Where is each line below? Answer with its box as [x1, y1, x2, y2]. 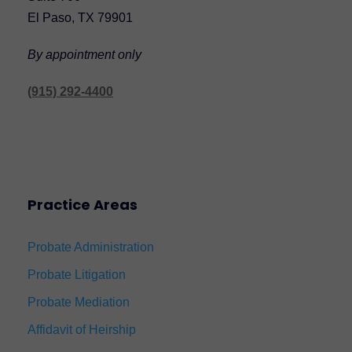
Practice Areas [27, 194, 137, 214]
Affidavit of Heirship [27, 322, 136, 336]
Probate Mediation [27, 295, 130, 309]
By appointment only [27, 47, 141, 61]
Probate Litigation [27, 267, 126, 281]
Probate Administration [27, 240, 154, 254]
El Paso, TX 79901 [27, 10, 133, 24]
